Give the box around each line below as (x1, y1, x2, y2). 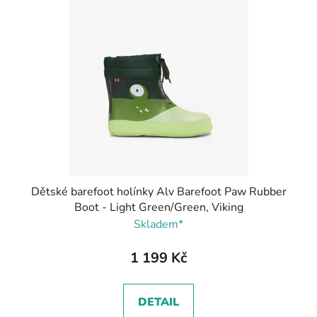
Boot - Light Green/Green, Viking (74, 199, 243, 215)
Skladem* (134, 216, 183, 232)
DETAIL (138, 294, 179, 310)
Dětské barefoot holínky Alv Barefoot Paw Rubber (30, 183, 287, 200)
